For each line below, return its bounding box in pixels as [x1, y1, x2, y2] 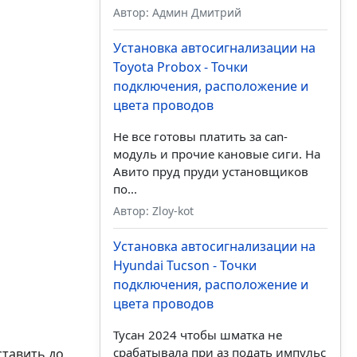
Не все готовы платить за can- [112, 128, 288, 145]
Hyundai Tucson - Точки [112, 257, 257, 275]
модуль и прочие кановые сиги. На [112, 146, 320, 163]
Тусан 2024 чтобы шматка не [112, 327, 282, 343]
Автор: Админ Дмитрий [112, 5, 241, 21]
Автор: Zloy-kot [112, 203, 194, 219]
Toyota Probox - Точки [112, 58, 248, 76]
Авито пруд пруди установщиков [112, 163, 308, 180]
